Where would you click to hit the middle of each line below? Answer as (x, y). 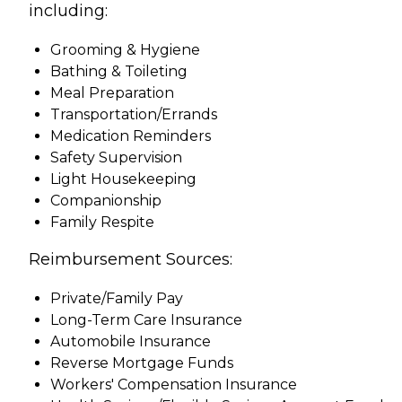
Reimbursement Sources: (131, 259)
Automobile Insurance (131, 341)
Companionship (106, 201)
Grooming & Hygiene (125, 50)
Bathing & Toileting (119, 71)
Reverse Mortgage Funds (142, 363)
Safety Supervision (116, 157)
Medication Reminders (131, 136)
